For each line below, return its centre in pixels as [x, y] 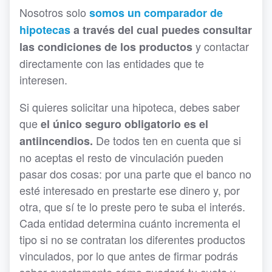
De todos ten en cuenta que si [167, 140]
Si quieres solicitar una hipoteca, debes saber [130, 107]
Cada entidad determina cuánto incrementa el [130, 223]
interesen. [43, 80]
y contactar [221, 46]
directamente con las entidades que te [112, 63]
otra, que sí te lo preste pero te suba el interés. [132, 206]
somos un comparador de [156, 13]
